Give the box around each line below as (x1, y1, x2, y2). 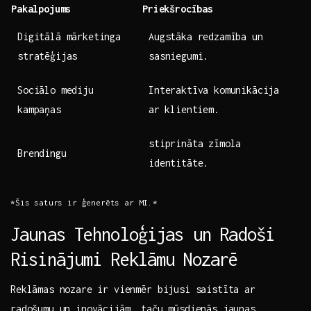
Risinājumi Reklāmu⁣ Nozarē (10, 249, 238, 270)
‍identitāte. (149, 157, 209, 169)
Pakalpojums (11, 3, 72, 15)
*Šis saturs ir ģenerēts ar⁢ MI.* (10, 198, 158, 208)
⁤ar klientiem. (149, 103, 219, 116)
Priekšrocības (142, 3, 213, 15)
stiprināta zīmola (149, 137, 242, 150)
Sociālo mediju (17, 84, 94, 96)
